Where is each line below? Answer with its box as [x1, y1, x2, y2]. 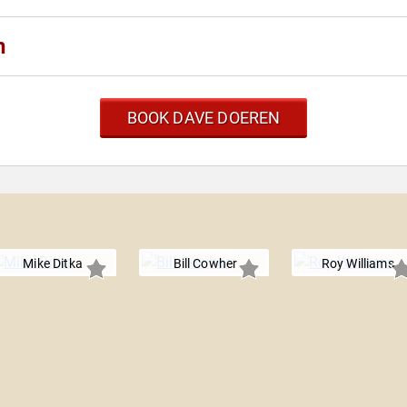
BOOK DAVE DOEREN [126, 108, 281, 128]
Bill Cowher [173, 256, 238, 272]
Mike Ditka [23, 256, 83, 272]
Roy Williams [321, 256, 394, 272]
